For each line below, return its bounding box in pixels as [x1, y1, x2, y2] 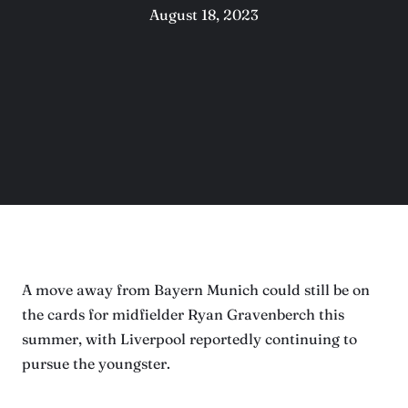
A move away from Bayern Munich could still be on [22, 280, 370, 299]
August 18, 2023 [149, 5, 259, 25]
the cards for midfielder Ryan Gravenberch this [22, 305, 344, 323]
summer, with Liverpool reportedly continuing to [22, 330, 357, 348]
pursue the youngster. [22, 354, 170, 372]
